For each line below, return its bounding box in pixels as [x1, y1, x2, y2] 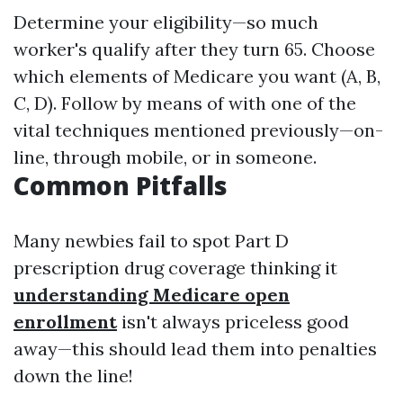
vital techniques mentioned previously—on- [13, 119, 383, 141]
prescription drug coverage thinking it [13, 256, 337, 279]
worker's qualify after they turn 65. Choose [13, 38, 375, 60]
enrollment [13, 310, 117, 333]
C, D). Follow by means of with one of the [13, 92, 356, 114]
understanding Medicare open [13, 283, 290, 306]
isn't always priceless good [117, 310, 349, 333]
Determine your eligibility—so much [13, 11, 318, 33]
